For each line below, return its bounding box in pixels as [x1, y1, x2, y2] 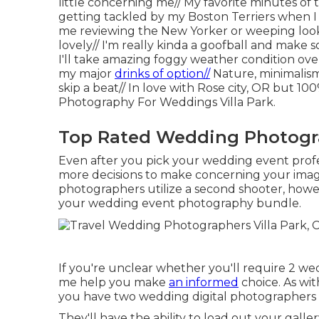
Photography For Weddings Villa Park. [58, 95, 276, 109]
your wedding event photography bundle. [58, 196, 301, 210]
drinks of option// [115, 66, 210, 80]
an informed [169, 275, 239, 289]
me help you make [58, 275, 169, 289]
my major [58, 66, 115, 80]
